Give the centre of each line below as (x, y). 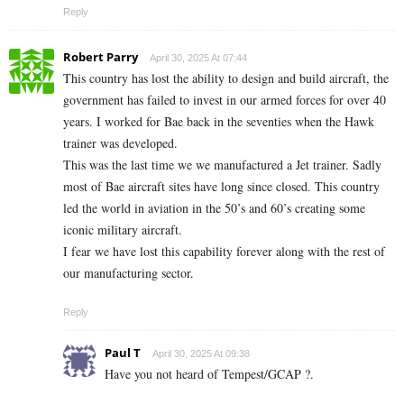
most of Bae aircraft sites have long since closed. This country (221, 187)
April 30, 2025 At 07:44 (198, 58)
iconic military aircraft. (123, 230)
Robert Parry (101, 57)
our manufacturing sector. (129, 273)
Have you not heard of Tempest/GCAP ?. (209, 374)
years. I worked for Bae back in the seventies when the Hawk (219, 122)
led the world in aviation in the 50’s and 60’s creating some (214, 208)
